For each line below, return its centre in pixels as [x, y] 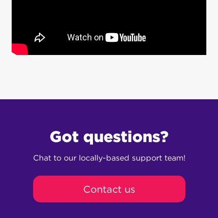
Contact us [109, 189]
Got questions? [109, 137]
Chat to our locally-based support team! [109, 158]
